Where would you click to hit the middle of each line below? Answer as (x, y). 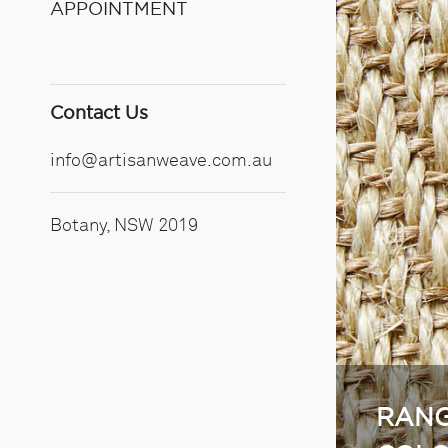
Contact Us (99, 113)
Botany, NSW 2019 (124, 224)
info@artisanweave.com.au (161, 159)
